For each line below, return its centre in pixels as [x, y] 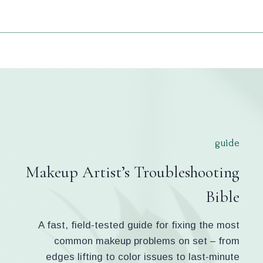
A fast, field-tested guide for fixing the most [139, 225]
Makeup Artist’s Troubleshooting [133, 172]
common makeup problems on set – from [147, 241]
